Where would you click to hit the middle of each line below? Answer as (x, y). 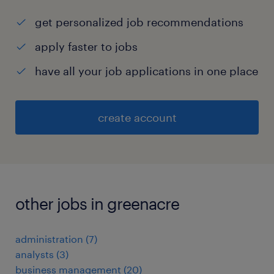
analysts (35, 254)
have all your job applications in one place (146, 71)
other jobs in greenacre (97, 204)
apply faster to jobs (86, 47)
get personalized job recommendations (139, 22)
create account (137, 118)
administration (49, 239)
